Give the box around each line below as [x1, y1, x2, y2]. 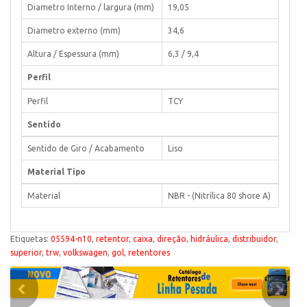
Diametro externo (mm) [27, 25, 121, 35]
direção [157, 234, 186, 243]
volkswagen [63, 247, 108, 257]
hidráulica [191, 234, 228, 243]
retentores [128, 247, 170, 257]
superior [10, 247, 42, 257]
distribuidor [232, 234, 276, 243]
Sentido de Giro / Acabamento [27, 143, 145, 153]
